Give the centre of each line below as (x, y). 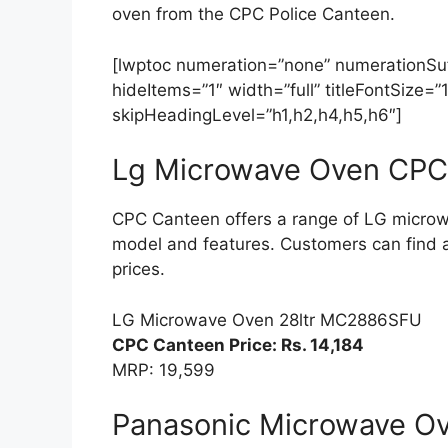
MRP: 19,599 (163, 369)
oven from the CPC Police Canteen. (253, 14)
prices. (138, 269)
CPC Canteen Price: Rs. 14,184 (238, 344)
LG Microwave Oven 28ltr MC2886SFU (267, 319)
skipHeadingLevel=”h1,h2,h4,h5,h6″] (257, 114)
